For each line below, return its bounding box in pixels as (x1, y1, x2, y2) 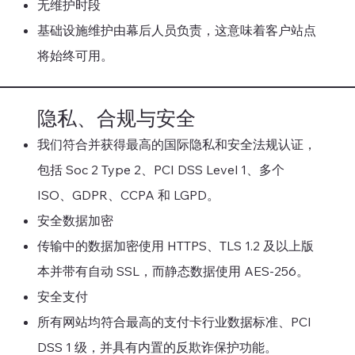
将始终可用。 (36, 48, 113, 64)
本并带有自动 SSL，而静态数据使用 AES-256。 (36, 262, 309, 279)
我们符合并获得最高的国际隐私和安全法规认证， (36, 136, 316, 152)
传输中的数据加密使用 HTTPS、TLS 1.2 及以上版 (36, 237, 314, 254)
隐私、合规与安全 (36, 105, 196, 130)
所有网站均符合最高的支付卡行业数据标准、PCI (36, 313, 311, 330)
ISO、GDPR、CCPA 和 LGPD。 (36, 186, 219, 203)
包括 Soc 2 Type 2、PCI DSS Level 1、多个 (36, 161, 284, 177)
